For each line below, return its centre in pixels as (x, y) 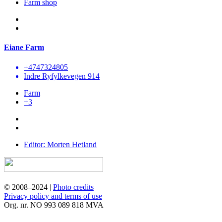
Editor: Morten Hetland (60, 144)
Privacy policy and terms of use (53, 196)
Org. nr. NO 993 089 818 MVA (54, 205)
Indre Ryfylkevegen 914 (62, 76)
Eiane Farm (24, 48)
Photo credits (73, 187)
